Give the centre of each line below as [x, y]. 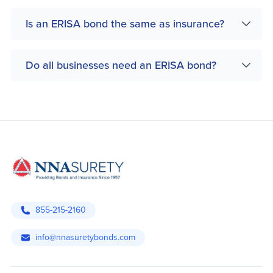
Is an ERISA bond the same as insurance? [125, 24]
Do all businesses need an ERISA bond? [121, 65]
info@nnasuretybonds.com [85, 237]
